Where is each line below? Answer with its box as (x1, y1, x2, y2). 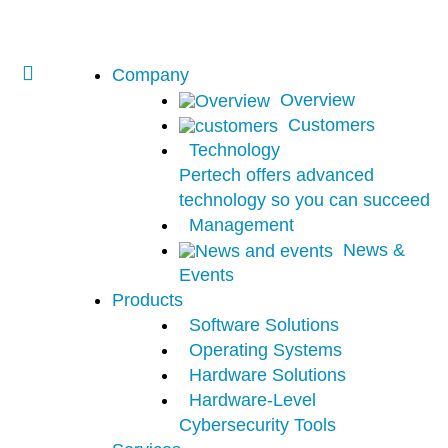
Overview (280, 90, 355, 110)
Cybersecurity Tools (179, 415, 336, 435)
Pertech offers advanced (179, 165, 374, 185)
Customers (288, 115, 375, 135)
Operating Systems (189, 340, 342, 360)
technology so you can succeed (179, 190, 430, 210)
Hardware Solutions (189, 365, 346, 385)
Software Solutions (189, 315, 339, 335)
